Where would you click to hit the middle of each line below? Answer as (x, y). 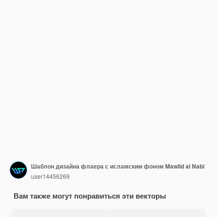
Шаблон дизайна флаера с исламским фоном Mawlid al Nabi (118, 166)
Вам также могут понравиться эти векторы (90, 196)
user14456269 (50, 176)
